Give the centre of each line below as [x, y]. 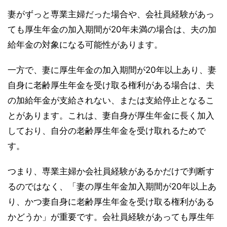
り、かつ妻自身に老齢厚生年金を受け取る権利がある [111, 201]
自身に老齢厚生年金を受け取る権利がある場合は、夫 [111, 85]
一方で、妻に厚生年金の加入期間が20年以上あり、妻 [112, 70]
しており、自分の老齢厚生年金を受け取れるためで [107, 130]
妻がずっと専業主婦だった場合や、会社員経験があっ [111, 14]
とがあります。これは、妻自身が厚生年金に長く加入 [111, 115]
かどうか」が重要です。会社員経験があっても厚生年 [111, 217]
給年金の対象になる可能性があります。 [85, 44]
